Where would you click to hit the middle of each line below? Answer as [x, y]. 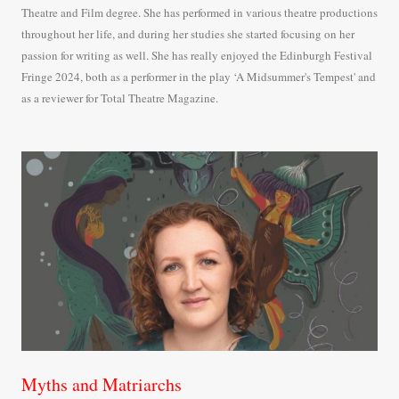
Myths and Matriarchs [102, 385]
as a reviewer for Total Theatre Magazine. [120, 98]
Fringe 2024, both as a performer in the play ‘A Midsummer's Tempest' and [199, 76]
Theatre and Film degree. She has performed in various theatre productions [199, 12]
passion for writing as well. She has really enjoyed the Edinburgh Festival [197, 55]
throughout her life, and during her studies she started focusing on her [188, 33]
